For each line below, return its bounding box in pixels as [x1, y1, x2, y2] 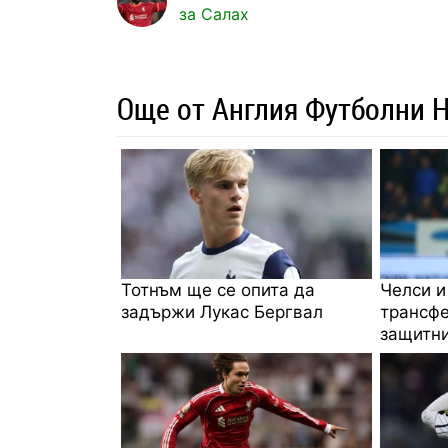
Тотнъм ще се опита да [121, 279, 315, 300]
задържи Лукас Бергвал [121, 301, 323, 322]
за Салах [179, 3, 249, 24]
